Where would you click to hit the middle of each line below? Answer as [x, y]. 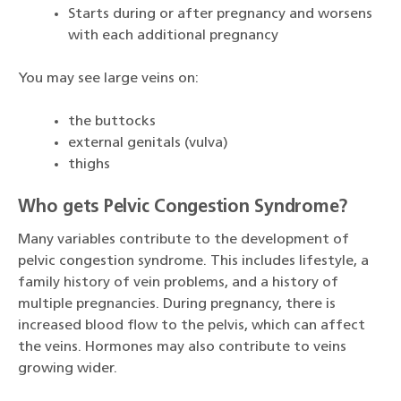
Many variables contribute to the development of [183, 240]
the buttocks [112, 122]
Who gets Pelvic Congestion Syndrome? [183, 208]
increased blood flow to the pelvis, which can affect [192, 326]
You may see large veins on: [108, 79]
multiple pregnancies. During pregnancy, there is [177, 305]
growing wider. [68, 369]
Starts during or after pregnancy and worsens [220, 15]
